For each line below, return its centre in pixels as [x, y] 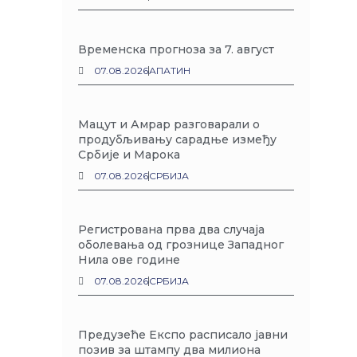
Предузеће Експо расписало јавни [183, 335]
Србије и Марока [129, 155]
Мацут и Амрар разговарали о [169, 124]
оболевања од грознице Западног [181, 245]
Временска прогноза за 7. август [177, 49]
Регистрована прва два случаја [172, 229]
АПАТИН [170, 71]
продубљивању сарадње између [178, 139]
